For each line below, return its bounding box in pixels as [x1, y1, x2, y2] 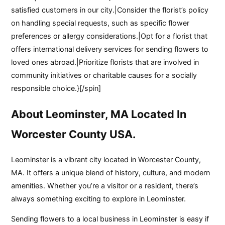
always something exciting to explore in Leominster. [11, 194, 186, 203]
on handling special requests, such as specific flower [11, 18, 190, 27]
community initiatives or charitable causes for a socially [11, 70, 197, 79]
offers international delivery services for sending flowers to [11, 44, 209, 53]
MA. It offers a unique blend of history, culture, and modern [11, 168, 210, 177]
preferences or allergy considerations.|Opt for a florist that [11, 31, 208, 40]
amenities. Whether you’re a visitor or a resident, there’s [11, 181, 199, 190]
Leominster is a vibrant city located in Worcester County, [11, 155, 201, 164]
